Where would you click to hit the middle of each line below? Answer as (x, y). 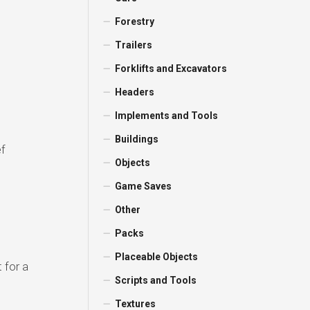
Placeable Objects (157, 257)
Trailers (134, 45)
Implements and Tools (167, 116)
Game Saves (144, 186)
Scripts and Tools (156, 280)
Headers (135, 92)
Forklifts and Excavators (171, 69)
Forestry (135, 21)
